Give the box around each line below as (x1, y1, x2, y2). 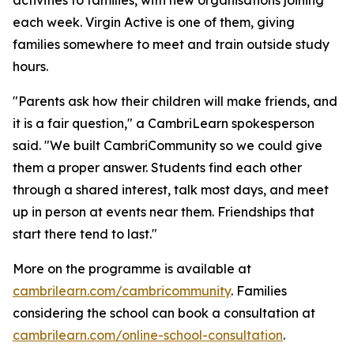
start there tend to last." (13, 225, 157, 242)
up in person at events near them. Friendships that (13, 203, 314, 220)
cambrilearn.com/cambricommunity (13, 282, 231, 299)
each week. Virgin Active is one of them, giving (13, 13, 295, 30)
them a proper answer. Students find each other (13, 159, 302, 175)
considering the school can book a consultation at (13, 304, 315, 321)
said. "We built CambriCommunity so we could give (13, 137, 322, 153)
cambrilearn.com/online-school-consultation (13, 326, 283, 343)
